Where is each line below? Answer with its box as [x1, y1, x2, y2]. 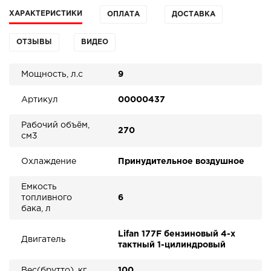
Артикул [21, 96, 58, 103]
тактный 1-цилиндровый [118, 241, 226, 249]
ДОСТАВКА [172, 11, 215, 18]
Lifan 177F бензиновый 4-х [118, 230, 235, 238]
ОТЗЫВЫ [16, 39, 52, 45]
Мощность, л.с [21, 71, 83, 78]
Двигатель [21, 236, 66, 243]
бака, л [21, 205, 51, 212]
